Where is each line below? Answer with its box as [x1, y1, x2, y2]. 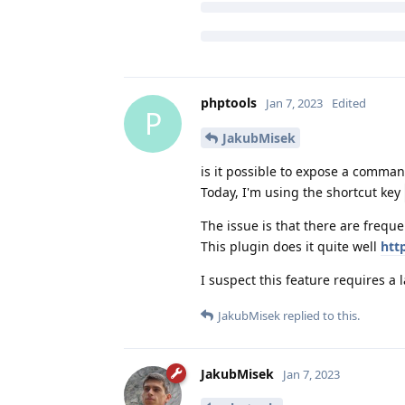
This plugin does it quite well [201, 237, 381, 255]
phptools [201, 93, 257, 111]
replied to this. [280, 306, 360, 324]
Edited [332, 94, 366, 111]
